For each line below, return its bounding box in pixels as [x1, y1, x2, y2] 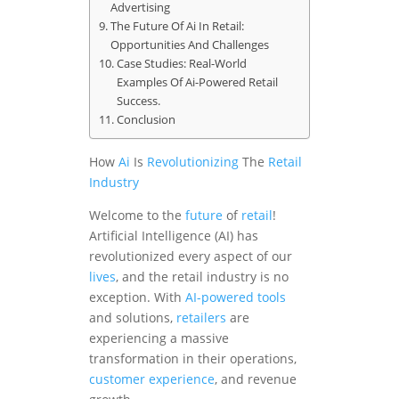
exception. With [89, 289, 185, 306]
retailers [176, 309, 226, 327]
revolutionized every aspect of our [89, 248, 292, 265]
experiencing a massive [89, 330, 229, 347]
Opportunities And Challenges [110, 37, 269, 53]
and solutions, [89, 309, 176, 327]
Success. [116, 93, 160, 110]
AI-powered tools [185, 289, 286, 306]
